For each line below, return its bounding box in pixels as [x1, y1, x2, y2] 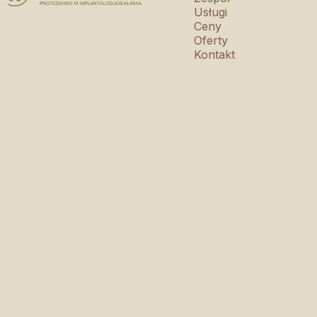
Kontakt [193, 47, 235, 62]
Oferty [193, 33, 228, 47]
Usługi [193, 5, 227, 19]
